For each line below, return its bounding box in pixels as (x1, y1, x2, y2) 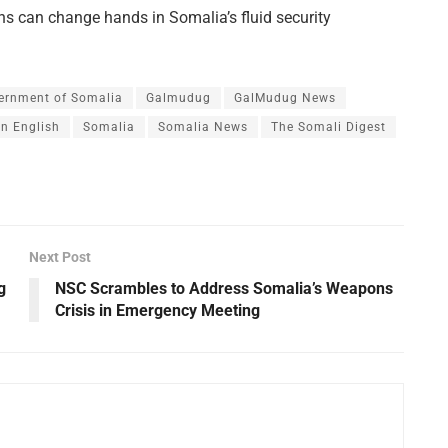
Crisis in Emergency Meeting (55, 300, 260, 320)
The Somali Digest (271, 119, 386, 134)
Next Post (29, 248, 91, 265)
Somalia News (158, 119, 248, 134)
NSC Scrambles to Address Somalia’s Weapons (55, 278, 393, 298)
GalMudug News (234, 90, 336, 105)
